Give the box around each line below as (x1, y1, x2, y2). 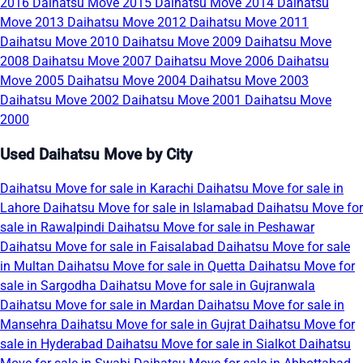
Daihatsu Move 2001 (122, 92, 245, 108)
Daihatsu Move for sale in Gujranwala (100, 278, 315, 294)
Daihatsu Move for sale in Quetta (58, 258, 249, 275)
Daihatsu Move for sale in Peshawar (108, 220, 314, 236)
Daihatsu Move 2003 (190, 72, 309, 88)
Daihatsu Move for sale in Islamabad (43, 200, 257, 216)
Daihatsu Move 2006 (155, 53, 277, 69)
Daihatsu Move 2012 (67, 14, 190, 30)
